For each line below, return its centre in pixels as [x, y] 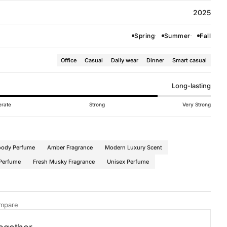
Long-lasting [191, 86]
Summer [177, 35]
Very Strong [196, 105]
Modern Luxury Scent [134, 148]
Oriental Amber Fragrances [73, 214]
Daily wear [125, 61]
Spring [144, 35]
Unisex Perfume [128, 162]
